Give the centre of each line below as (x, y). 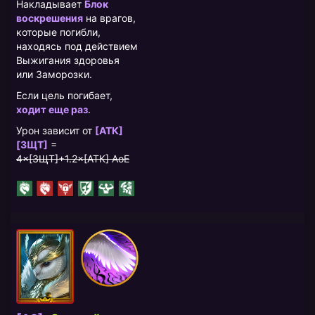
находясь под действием (77, 46)
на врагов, (109, 18)
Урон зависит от (56, 130)
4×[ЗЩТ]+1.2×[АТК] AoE (73, 158)
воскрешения (50, 18)
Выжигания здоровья (68, 60)
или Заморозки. (54, 74)
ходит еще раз (52, 109)
